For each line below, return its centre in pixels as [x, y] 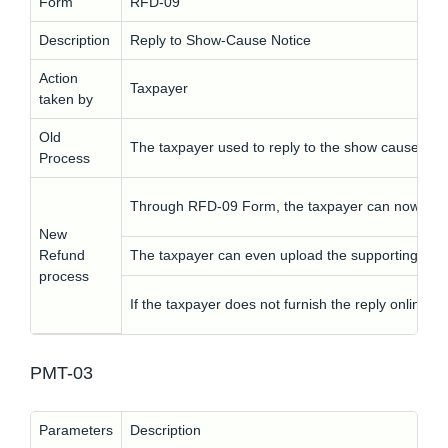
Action [58, 78]
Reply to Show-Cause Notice [220, 40]
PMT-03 [61, 373]
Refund [62, 255]
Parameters [76, 430]
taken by [66, 99]
